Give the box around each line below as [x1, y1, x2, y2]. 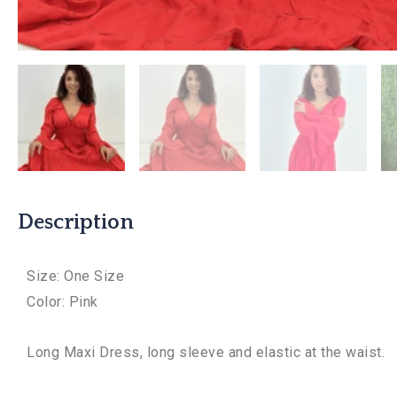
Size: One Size [27, 268, 128, 285]
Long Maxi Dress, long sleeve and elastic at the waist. [27, 344, 385, 362]
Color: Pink [27, 293, 98, 311]
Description [18, 211, 134, 235]
